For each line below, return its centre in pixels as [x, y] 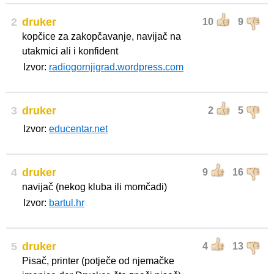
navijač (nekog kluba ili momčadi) [94, 187]
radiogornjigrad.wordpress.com [116, 67]
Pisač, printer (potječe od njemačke [98, 261]
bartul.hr [67, 203]
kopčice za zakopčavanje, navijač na [102, 36]
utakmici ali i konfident [70, 51]
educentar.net [78, 129]
